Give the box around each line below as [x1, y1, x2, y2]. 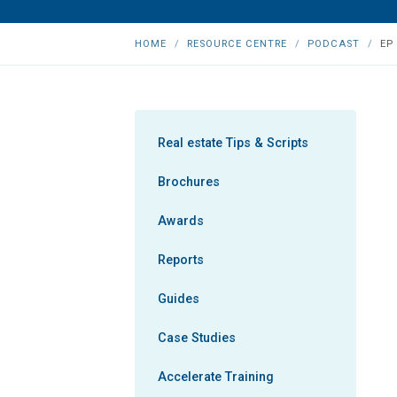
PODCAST [307, 38, 360, 50]
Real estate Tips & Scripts [158, 136, 308, 151]
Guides [158, 292, 199, 307]
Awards [158, 214, 204, 229]
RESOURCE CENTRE [187, 38, 287, 50]
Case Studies [158, 331, 236, 346]
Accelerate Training [158, 370, 274, 385]
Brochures [158, 175, 220, 190]
